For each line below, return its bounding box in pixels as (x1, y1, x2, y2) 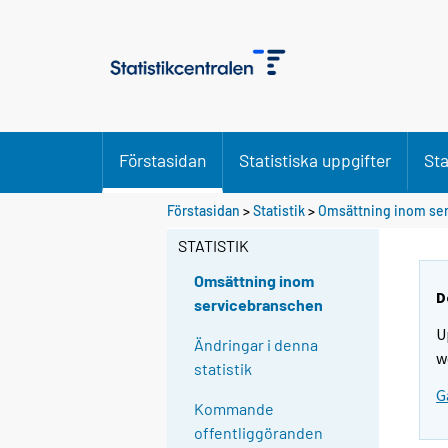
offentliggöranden (194, 423, 324, 443)
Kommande (194, 399, 275, 419)
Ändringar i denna (194, 335, 319, 355)
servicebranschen (194, 295, 324, 315)
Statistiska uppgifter (239, 149, 391, 171)
